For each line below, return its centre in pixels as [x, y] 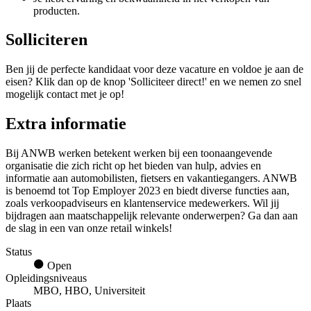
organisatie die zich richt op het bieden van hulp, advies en [133, 166]
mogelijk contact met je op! [65, 94]
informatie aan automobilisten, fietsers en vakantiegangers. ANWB [151, 178]
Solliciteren [47, 40]
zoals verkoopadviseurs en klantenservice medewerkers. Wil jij [142, 203]
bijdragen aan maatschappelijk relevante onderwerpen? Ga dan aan [152, 216]
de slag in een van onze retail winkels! [89, 228]
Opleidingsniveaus [46, 278]
